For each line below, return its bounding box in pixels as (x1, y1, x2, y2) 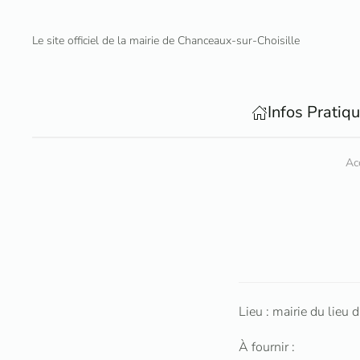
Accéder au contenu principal (37, 38, 198, 55)
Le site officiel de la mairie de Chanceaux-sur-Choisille (32, 32, 300, 48)
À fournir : (239, 338, 295, 356)
